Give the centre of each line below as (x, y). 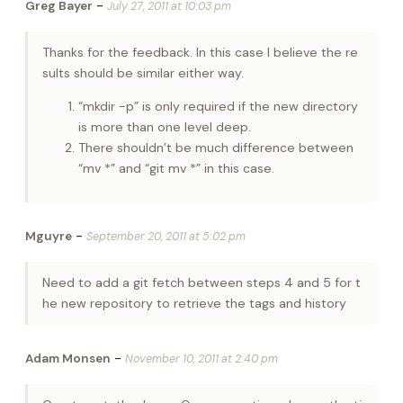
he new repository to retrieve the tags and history (194, 304)
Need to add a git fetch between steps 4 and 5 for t (201, 283)
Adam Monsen (68, 359)
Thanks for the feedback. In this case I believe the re (200, 53)
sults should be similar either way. (143, 73)
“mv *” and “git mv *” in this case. (176, 169)
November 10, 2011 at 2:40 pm (201, 359)
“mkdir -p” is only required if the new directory (218, 107)
